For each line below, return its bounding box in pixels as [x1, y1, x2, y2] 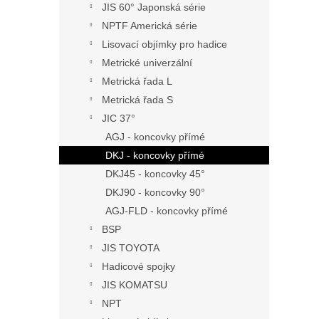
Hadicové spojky [102, 261, 175, 272]
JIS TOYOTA [102, 242, 159, 253]
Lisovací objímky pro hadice [102, 38, 227, 50]
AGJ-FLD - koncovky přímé [105, 205, 228, 216]
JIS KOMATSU [102, 279, 167, 291]
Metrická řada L [102, 75, 172, 87]
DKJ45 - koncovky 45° [105, 168, 205, 179]
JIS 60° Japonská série [102, 1, 206, 13]
